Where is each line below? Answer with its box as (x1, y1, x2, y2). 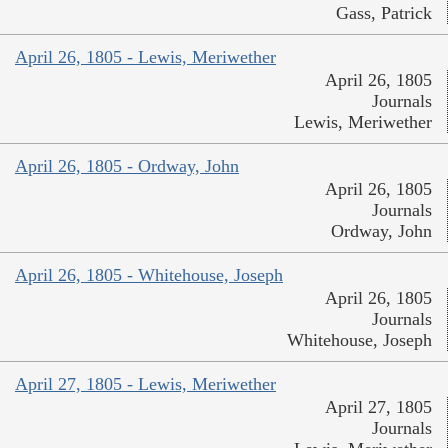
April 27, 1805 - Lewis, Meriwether (15, 374, 276, 395)
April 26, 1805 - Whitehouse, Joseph (15, 265, 283, 286)
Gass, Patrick (336, 3, 432, 24)
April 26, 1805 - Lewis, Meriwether (15, 47, 276, 68)
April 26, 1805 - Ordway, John (15, 156, 239, 177)
